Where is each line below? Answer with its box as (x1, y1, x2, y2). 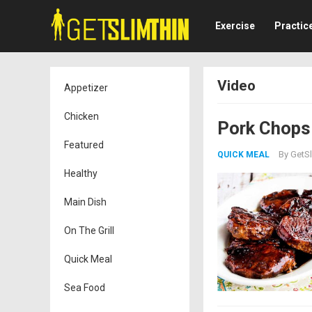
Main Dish (64, 196, 107, 208)
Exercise (214, 20, 255, 31)
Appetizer (64, 82, 108, 93)
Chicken (64, 111, 99, 122)
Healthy (64, 168, 97, 179)
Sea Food (64, 282, 105, 293)
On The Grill (64, 225, 114, 236)
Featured (64, 139, 104, 150)
